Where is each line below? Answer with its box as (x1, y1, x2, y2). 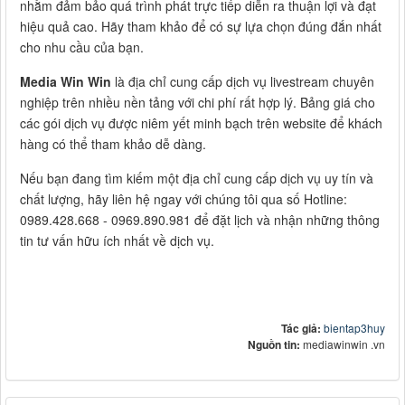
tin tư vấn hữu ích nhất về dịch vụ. (20, 231, 214, 250)
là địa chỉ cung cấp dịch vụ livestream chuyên (111, 71, 374, 90)
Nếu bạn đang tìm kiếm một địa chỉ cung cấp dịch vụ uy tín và (20, 168, 373, 187)
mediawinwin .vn (303, 335, 385, 352)
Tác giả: (281, 319, 324, 336)
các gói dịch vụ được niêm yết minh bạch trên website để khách (20, 113, 382, 132)
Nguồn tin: (248, 335, 303, 353)
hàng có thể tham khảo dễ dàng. (20, 134, 206, 153)
